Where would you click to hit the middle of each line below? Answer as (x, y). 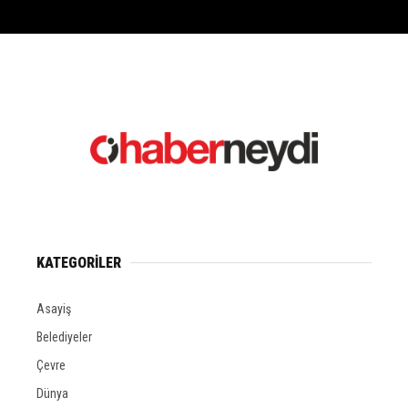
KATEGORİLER (79, 262)
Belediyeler (64, 337)
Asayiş (54, 308)
